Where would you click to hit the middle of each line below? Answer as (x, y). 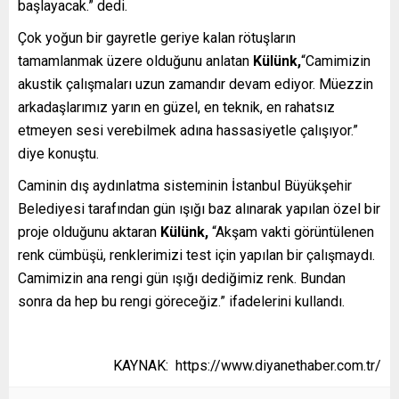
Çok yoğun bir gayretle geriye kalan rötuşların (157, 37)
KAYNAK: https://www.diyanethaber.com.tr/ (247, 365)
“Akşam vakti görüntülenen (291, 232)
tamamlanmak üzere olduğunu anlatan (135, 61)
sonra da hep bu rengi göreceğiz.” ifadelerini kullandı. (181, 301)
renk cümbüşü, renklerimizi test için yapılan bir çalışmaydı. (196, 255)
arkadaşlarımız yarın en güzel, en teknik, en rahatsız (176, 107)
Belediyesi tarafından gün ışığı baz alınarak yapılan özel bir (199, 208)
